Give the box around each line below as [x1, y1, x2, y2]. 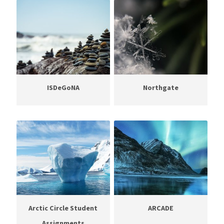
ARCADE [148, 203, 174, 213]
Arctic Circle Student [28, 203, 98, 213]
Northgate [143, 82, 179, 92]
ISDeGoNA [46, 82, 79, 92]
